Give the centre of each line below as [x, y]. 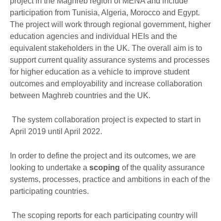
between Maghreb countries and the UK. [80, 95]
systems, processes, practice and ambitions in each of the [110, 179]
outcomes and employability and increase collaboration [106, 83]
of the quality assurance [163, 167]
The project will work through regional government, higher [110, 24]
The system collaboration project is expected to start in [105, 119]
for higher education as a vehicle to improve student [100, 72]
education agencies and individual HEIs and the [93, 36]
